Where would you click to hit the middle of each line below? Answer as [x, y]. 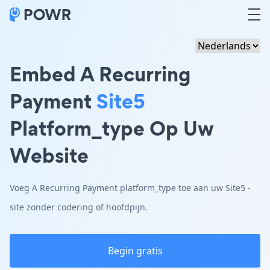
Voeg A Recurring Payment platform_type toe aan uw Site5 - [130, 188]
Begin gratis [135, 251]
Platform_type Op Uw [112, 128]
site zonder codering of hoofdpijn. [79, 207]
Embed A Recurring [100, 74]
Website [49, 155]
